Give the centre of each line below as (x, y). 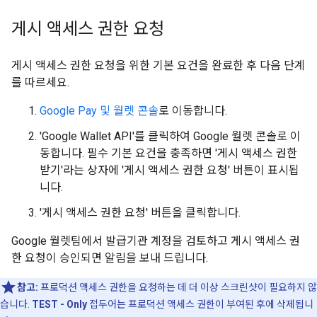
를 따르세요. (40, 82)
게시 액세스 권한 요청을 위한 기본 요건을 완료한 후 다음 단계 (158, 65)
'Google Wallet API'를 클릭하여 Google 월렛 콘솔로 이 (170, 136)
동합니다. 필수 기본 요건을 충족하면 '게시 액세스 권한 (168, 153)
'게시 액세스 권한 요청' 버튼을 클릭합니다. (140, 213)
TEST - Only (59, 304)
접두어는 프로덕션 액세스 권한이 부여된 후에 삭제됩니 (200, 304)
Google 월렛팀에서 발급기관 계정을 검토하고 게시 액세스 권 (156, 241)
